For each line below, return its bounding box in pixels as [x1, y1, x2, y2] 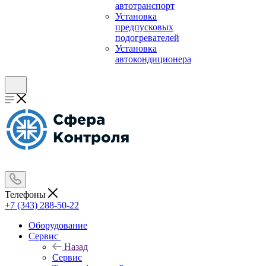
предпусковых [115, 22, 173, 32]
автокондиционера [115, 54, 191, 64]
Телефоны [5, 189, 48, 199]
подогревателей [115, 33, 179, 43]
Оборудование [28, 220, 87, 230]
